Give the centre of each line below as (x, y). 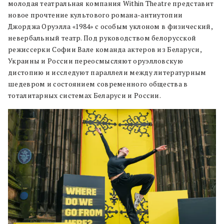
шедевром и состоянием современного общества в (98, 84)
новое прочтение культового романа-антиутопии (95, 15)
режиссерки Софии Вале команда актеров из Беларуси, (105, 49)
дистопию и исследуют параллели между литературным (107, 72)
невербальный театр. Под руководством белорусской (102, 38)
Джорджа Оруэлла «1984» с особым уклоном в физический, (110, 26)
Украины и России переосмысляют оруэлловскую (95, 61)
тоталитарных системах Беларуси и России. (85, 95)
